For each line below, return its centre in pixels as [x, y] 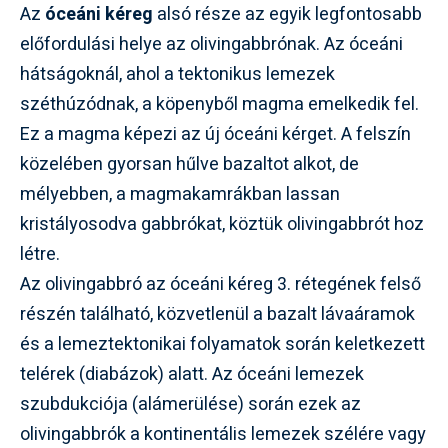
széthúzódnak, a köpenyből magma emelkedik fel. [219, 104]
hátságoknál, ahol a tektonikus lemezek [177, 74]
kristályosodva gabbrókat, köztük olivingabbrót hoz [222, 224]
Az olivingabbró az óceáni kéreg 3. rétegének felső [220, 284]
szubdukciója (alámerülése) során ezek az [190, 404]
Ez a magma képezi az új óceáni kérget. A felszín [215, 134]
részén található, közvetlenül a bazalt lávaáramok [217, 314]
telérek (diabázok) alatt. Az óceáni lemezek [192, 374]
